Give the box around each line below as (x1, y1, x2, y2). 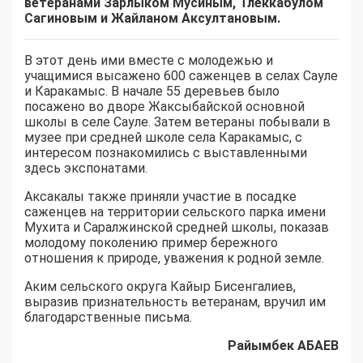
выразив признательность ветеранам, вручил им (24, 294, 326, 310)
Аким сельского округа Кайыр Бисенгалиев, (24, 279, 296, 295)
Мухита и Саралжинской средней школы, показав (24, 220, 329, 236)
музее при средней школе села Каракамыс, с (24, 130, 302, 146)
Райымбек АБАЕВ (228, 338, 339, 354)
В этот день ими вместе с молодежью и (24, 53, 273, 69)
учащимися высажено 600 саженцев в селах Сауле (24, 68, 338, 84)
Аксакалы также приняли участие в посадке (24, 189, 297, 205)
